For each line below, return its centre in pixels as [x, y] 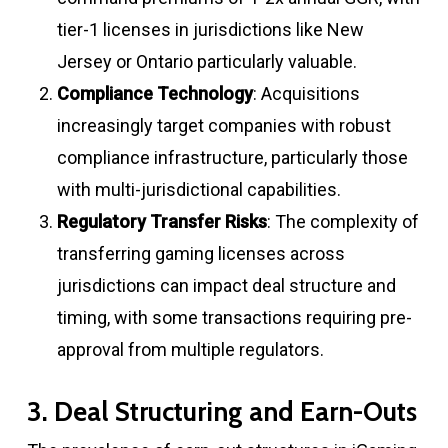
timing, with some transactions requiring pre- [234, 317]
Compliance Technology [154, 93]
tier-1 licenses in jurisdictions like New [210, 29]
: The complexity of [342, 221]
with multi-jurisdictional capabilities [196, 189]
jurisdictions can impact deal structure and [226, 285]
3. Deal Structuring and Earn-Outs [221, 411]
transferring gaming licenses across [200, 253]
